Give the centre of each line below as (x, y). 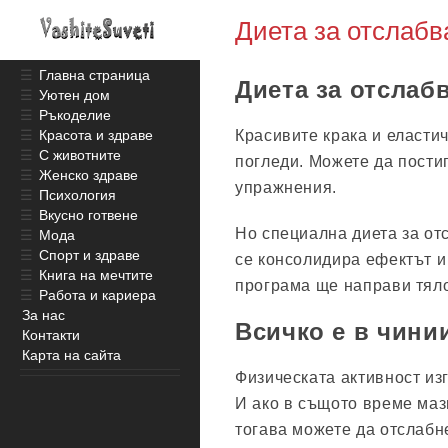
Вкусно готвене (88, 215)
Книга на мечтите (96, 275)
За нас (43, 315)
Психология (77, 195)
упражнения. (286, 187)
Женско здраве (88, 175)
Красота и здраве (96, 135)
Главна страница (94, 75)
